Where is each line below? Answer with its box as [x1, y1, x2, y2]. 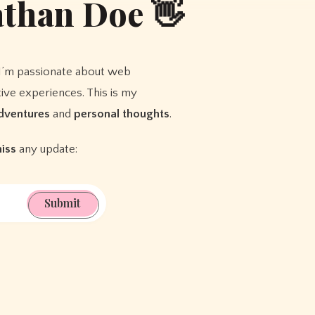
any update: [16, 143, 78, 156]
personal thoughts [74, 108, 170, 121]
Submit [44, 195, 81, 211]
